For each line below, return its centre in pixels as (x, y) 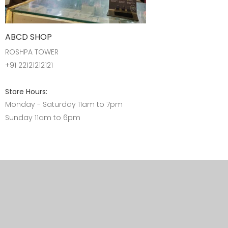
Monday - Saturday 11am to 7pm (64, 104)
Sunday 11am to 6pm (43, 118)
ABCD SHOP (28, 37)
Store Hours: (26, 92)
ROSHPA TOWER (32, 52)
